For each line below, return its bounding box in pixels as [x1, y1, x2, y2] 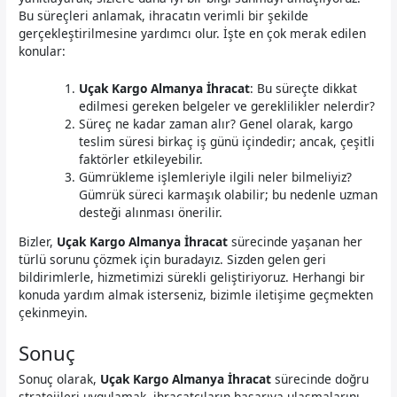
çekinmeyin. [19, 304, 89, 322]
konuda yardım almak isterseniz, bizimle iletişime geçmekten [19, 286, 374, 304]
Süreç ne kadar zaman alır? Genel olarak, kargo [79, 114, 354, 132]
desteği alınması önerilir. [79, 203, 223, 221]
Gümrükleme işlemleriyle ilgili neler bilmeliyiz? [79, 167, 353, 185]
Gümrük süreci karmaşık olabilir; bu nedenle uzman [79, 185, 378, 203]
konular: [19, 42, 66, 59]
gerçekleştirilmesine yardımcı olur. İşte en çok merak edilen [19, 24, 367, 42]
